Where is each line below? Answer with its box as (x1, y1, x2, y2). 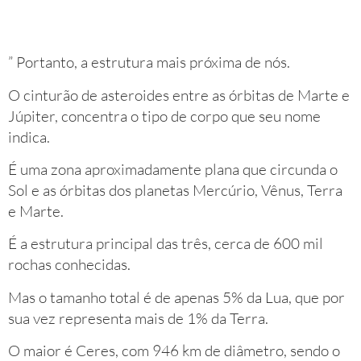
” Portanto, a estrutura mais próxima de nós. (8, 52, 290, 73)
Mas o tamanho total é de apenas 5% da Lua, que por (8, 287, 345, 307)
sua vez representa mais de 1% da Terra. (8, 308, 268, 328)
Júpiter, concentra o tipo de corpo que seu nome (8, 106, 321, 126)
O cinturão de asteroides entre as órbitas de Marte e (8, 85, 350, 105)
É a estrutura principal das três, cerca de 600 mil (8, 234, 323, 254)
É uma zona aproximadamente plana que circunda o (8, 160, 338, 180)
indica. (8, 127, 50, 147)
